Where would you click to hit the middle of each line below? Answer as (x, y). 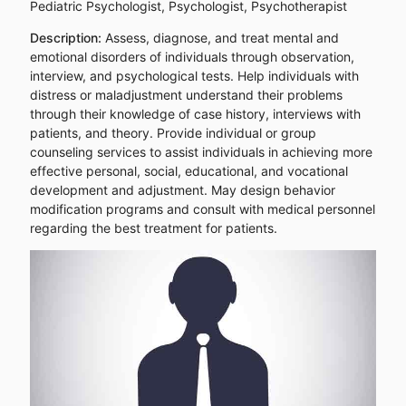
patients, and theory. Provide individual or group (173, 132)
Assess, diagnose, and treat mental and (222, 37)
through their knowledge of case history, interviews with (195, 113)
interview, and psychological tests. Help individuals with (194, 75)
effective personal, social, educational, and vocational (188, 170)
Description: (67, 37)
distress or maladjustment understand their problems (186, 94)
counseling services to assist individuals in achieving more (201, 151)
